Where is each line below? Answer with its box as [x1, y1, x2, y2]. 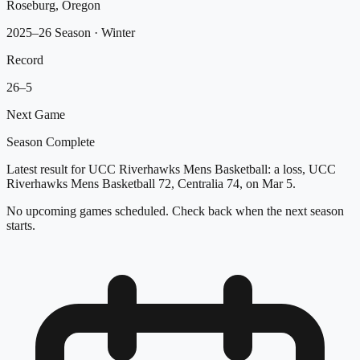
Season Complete [6, 134, 95, 149]
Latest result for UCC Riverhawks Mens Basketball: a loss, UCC [6, 162, 336, 176]
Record [6, 52, 43, 67]
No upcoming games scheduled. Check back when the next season [6, 203, 344, 218]
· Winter [91, 25, 135, 39]
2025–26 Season [6, 25, 91, 39]
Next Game [6, 107, 65, 121]
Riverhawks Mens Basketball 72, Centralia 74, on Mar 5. [6, 176, 296, 190]
